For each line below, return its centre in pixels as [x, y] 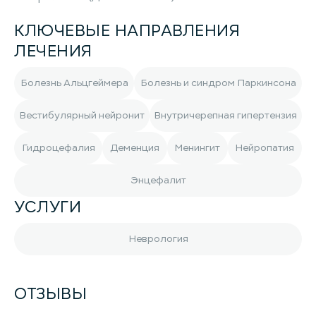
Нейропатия [265, 148]
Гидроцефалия [58, 148]
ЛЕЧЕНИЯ [53, 51]
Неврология [158, 239]
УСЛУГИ [48, 207]
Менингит [197, 148]
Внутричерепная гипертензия [226, 115]
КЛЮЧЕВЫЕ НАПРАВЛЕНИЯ [127, 30]
